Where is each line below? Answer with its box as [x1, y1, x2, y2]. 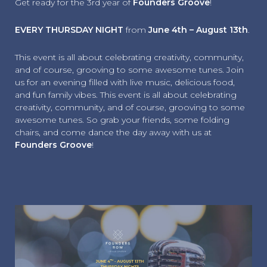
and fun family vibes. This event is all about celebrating [14, 89, 237, 101]
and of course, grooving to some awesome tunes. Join [14, 64, 244, 76]
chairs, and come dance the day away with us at [14, 127, 212, 138]
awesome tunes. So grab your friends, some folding [14, 114, 229, 126]
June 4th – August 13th [148, 24, 248, 36]
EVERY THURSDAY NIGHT [14, 24, 123, 36]
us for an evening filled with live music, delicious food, [14, 77, 235, 88]
